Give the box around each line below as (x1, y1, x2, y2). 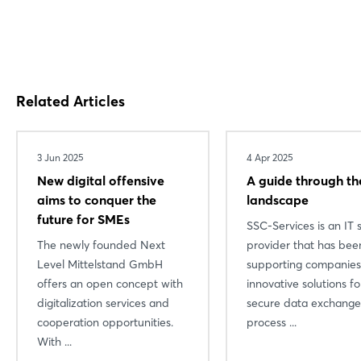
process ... (247, 314, 297, 330)
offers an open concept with (37, 276, 183, 291)
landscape (247, 191, 309, 208)
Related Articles (16, 91, 125, 110)
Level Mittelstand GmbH (37, 256, 163, 272)
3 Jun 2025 (37, 151, 84, 164)
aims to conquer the (37, 191, 156, 208)
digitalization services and (37, 295, 169, 310)
